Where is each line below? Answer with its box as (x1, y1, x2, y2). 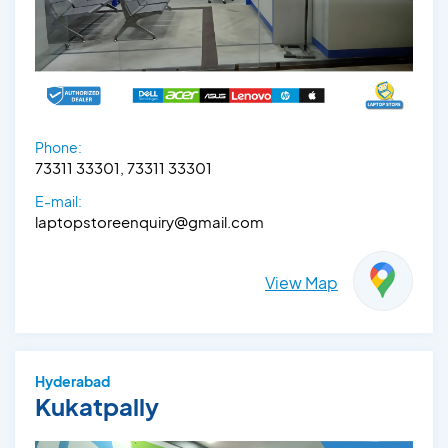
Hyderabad (35, 371, 110, 390)
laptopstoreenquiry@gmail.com (35, 211, 264, 231)
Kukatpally (35, 390, 159, 421)
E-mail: (35, 191, 82, 210)
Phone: (35, 137, 82, 156)
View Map (265, 271, 338, 293)
